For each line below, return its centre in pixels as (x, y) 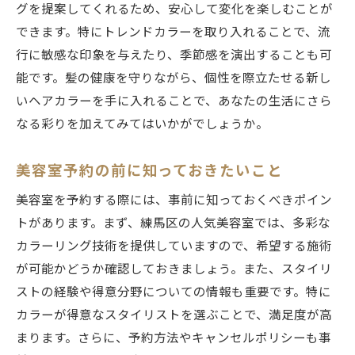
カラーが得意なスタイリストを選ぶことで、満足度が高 (174, 316)
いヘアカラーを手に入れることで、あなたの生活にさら (174, 102)
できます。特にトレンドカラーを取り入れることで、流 (173, 33)
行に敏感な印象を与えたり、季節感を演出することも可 (174, 56)
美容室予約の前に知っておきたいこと (149, 171)
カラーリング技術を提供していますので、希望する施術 (174, 247)
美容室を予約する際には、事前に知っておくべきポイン (174, 201)
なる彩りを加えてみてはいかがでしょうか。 (142, 125)
